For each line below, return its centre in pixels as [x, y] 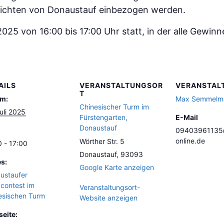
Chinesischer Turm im [114, 106]
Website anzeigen [108, 197]
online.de [190, 140]
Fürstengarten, [103, 117]
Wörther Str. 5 [102, 141]
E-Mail [187, 117]
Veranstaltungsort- [110, 187]
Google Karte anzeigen [117, 167]
